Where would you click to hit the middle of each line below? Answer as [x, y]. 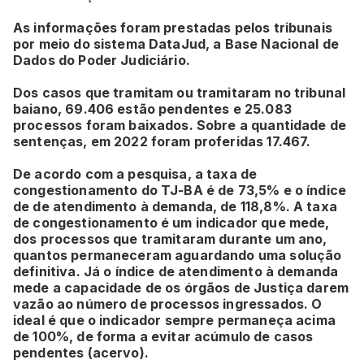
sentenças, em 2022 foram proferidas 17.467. [164, 142]
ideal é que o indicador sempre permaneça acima [174, 321]
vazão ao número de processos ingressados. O [168, 304]
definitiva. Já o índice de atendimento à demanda [176, 272]
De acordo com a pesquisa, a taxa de [135, 174]
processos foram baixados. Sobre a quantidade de [180, 126]
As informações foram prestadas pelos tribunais [173, 28]
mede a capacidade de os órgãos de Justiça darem [181, 288]
